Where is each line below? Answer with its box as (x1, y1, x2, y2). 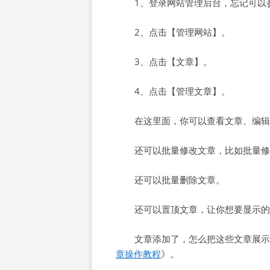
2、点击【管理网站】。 (134, 26, 230, 38)
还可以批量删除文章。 (134, 174, 225, 186)
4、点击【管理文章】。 (134, 85, 230, 97)
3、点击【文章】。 (134, 55, 212, 67)
